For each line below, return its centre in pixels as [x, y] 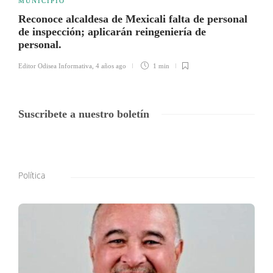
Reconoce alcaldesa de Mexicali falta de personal [133, 19]
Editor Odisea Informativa [55, 66]
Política [32, 175]
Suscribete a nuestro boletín [84, 114]
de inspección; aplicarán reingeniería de [112, 31]
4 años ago [111, 66]
